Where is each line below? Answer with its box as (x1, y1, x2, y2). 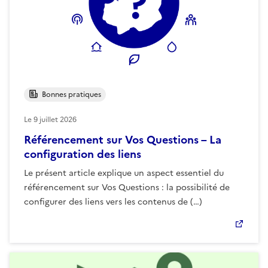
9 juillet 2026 (33, 114, 77, 125)
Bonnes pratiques (38, 89, 101, 100)
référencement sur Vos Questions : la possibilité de (24, 181, 230, 194)
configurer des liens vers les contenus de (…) (24, 195, 202, 208)
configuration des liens (24, 145, 141, 162)
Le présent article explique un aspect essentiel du (24, 166, 224, 179)
